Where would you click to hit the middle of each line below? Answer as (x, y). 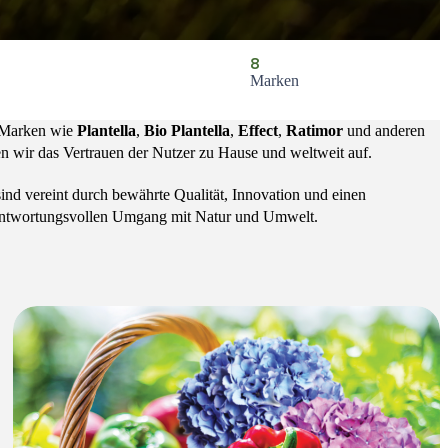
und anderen (386, 130)
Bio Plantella (187, 130)
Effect (258, 130)
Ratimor (316, 130)
